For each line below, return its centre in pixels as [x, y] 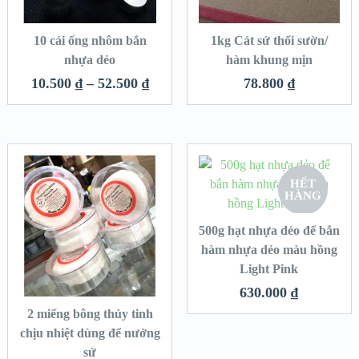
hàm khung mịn [269, 59]
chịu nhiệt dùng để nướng [90, 333]
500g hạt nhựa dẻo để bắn [269, 230]
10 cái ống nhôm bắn [90, 40]
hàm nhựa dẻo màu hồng [269, 249]
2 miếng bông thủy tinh [90, 314]
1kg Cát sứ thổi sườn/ [269, 40]
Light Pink [269, 268]
